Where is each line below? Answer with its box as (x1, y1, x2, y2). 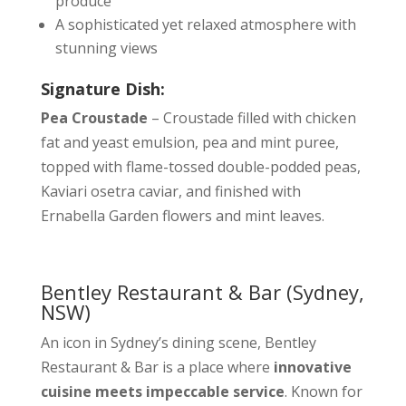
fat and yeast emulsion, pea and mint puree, (40, 132, 339, 152)
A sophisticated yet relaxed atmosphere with (54, 14, 356, 34)
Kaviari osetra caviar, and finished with (40, 181, 301, 201)
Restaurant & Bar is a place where (40, 357, 274, 377)
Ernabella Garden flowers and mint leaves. (40, 206, 324, 226)
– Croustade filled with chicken (150, 108, 356, 128)
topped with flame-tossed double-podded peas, (40, 157, 361, 177)
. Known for (284, 382, 362, 401)
